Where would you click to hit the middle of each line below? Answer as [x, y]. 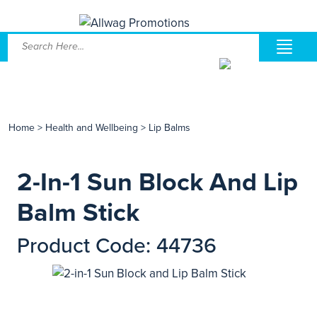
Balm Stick [78, 213]
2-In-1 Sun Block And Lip [157, 182]
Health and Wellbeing [92, 128]
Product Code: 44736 [117, 246]
